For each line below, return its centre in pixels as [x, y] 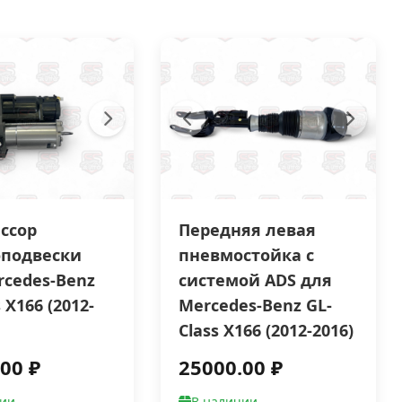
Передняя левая [248, 230]
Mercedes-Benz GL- [256, 305]
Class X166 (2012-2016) [267, 330]
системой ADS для [256, 280]
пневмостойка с [247, 255]
